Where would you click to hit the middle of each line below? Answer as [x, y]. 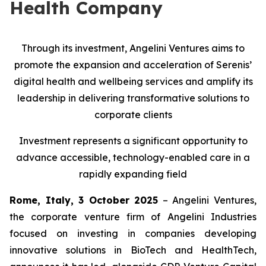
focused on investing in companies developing [133, 233]
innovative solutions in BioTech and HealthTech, [133, 250]
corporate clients [133, 115]
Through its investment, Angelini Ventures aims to [133, 48]
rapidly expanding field [133, 174]
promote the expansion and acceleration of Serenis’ [133, 65]
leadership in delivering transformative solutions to [133, 98]
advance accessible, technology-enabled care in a [133, 157]
